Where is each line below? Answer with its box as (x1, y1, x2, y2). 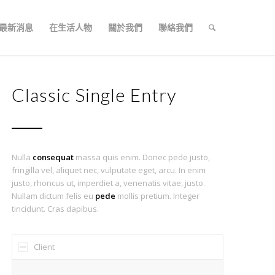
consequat (33, 152, 74, 163)
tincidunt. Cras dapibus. (12, 203, 99, 214)
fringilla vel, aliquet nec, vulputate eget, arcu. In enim (12, 165, 206, 176)
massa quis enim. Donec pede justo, (74, 152, 211, 163)
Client (34, 241, 55, 252)
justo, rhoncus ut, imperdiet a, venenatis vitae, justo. (12, 177, 206, 188)
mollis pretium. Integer (115, 190, 200, 201)
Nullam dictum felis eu (12, 190, 96, 201)
